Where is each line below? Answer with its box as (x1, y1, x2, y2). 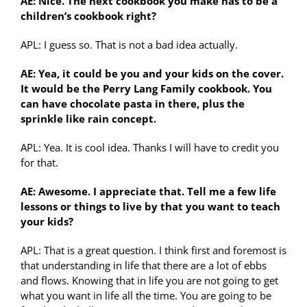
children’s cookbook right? (21, 9, 156, 23)
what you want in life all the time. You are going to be (21, 288, 271, 303)
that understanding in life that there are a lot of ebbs (21, 258, 267, 273)
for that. (21, 156, 58, 170)
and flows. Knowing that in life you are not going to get (21, 273, 278, 288)
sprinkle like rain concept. (21, 112, 156, 126)
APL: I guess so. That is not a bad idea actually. (21, 38, 238, 52)
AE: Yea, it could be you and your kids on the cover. (21, 66, 284, 81)
